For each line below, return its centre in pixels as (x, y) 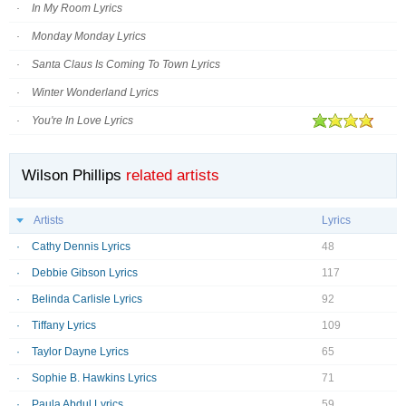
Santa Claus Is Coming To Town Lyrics (126, 64)
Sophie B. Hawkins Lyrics (94, 378)
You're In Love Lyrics (82, 121)
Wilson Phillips (72, 176)
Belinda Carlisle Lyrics (87, 300)
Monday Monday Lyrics (89, 36)
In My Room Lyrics (77, 8)
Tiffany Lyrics (64, 326)
